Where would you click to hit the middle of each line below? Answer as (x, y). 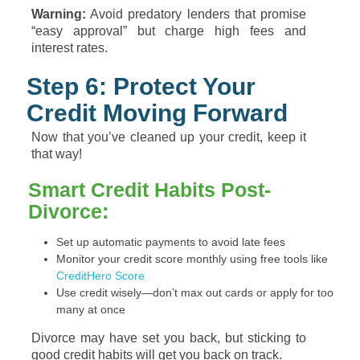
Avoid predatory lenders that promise (196, 14)
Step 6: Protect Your (141, 86)
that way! (57, 154)
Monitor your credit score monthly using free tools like (192, 259)
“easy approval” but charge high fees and (169, 31)
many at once (91, 309)
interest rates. (70, 48)
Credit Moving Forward (157, 113)
